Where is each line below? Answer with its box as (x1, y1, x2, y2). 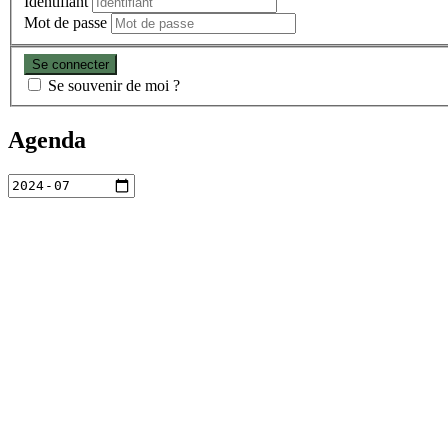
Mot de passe (24, 14, 107, 32)
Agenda (8, 126, 86, 153)
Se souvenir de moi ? (48, 76, 180, 94)
